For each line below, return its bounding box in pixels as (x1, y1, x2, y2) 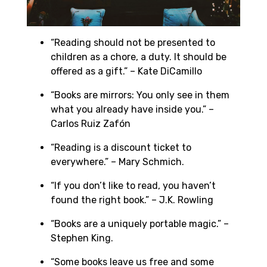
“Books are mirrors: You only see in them (51, 89, 229, 101)
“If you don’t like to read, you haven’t (51, 180, 216, 192)
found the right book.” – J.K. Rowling (51, 194, 213, 206)
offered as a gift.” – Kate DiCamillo (51, 66, 202, 77)
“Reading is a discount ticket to (51, 142, 191, 154)
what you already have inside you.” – (51, 104, 214, 116)
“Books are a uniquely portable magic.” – (51, 218, 229, 230)
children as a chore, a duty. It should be (51, 51, 226, 63)
